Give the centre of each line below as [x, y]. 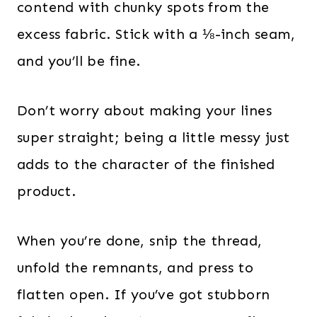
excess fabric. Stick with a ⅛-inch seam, [156, 34]
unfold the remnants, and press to [136, 267]
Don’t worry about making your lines [144, 110]
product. [47, 191]
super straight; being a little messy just [154, 137]
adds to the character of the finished [146, 164]
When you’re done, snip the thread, [140, 240]
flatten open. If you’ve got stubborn [144, 294]
